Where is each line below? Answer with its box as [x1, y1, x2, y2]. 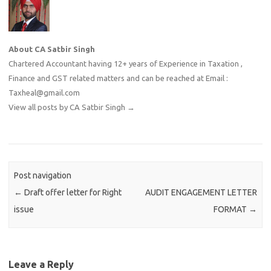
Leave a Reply [8, 258, 74, 270]
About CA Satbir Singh [8, 45, 95, 53]
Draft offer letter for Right [22, 188, 122, 198]
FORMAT [213, 204, 249, 215]
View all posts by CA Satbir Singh [8, 103, 127, 111]
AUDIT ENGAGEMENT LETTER [145, 188, 257, 198]
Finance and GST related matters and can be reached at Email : [8, 74, 228, 82]
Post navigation [14, 171, 72, 181]
